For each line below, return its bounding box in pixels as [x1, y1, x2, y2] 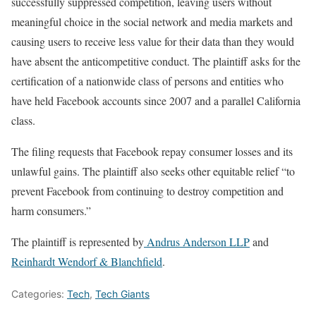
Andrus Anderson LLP [144, 234, 250, 250]
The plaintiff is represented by [11, 234, 144, 250]
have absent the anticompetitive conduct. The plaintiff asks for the [11, 54, 300, 69]
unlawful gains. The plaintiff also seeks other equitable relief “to [11, 164, 295, 179]
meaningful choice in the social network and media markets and [11, 14, 293, 30]
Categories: [11, 288, 67, 300]
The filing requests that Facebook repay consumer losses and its [11, 144, 293, 159]
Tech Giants [95, 288, 150, 300]
